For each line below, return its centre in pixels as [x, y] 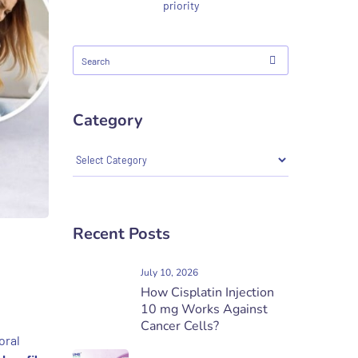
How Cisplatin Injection [207, 292]
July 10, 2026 [169, 272]
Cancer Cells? [180, 326]
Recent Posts [121, 234]
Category [108, 120]
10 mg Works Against [204, 309]
